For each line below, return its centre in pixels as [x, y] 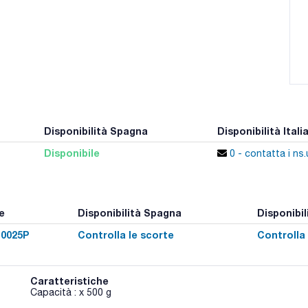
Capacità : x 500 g [71, 292]
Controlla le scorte [125, 234]
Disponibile [71, 153]
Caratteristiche [70, 280]
